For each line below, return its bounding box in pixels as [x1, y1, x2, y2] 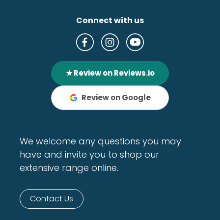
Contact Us [30, 192, 73, 204]
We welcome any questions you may [20, 135, 181, 147]
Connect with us [76, 14, 144, 26]
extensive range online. [20, 161, 118, 174]
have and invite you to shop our [20, 148, 159, 161]
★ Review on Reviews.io [65, 68, 155, 79]
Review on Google [81, 92, 151, 103]
